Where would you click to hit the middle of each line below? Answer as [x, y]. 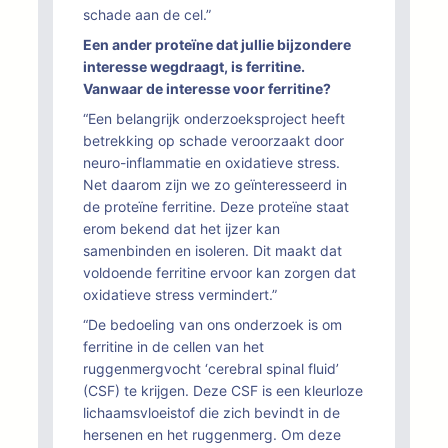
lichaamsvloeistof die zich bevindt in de [211, 412]
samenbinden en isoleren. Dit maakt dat [212, 250]
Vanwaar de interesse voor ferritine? [207, 88]
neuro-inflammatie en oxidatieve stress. [211, 162]
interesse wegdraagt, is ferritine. [194, 66]
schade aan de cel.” [147, 14]
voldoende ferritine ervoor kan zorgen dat [219, 272]
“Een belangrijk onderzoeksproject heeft [214, 118]
